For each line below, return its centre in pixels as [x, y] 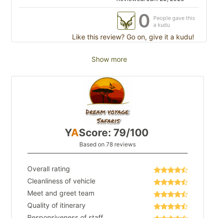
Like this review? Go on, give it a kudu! [132, 37]
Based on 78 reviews [108, 145]
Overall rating [49, 169]
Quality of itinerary [56, 205]
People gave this [174, 18]
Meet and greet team [61, 193]
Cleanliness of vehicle [61, 181]
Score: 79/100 [114, 133]
